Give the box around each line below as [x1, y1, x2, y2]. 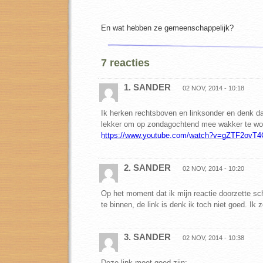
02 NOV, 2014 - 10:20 [183, 165, 244, 172]
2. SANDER [124, 163, 171, 173]
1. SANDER [124, 82, 171, 92]
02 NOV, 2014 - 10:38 [183, 234, 244, 241]
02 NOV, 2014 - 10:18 [183, 85, 244, 92]
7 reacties [101, 57, 150, 69]
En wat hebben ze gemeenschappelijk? [101, 23, 234, 32]
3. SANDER [124, 232, 171, 242]
